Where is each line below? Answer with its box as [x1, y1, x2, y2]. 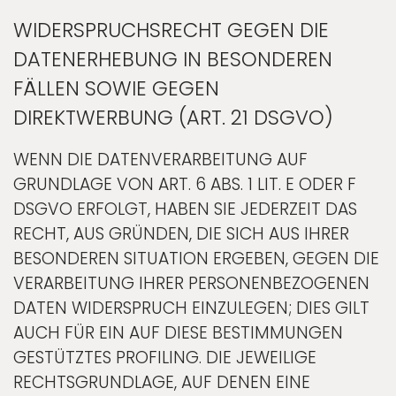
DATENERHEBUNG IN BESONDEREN [13, 44, 332, 73]
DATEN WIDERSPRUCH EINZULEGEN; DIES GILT [13, 295, 369, 320]
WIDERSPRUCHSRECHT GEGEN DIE [13, 15, 329, 44]
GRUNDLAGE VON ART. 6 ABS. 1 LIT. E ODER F [13, 171, 356, 196]
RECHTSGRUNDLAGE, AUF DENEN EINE [13, 369, 310, 394]
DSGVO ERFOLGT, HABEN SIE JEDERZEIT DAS [13, 196, 357, 221]
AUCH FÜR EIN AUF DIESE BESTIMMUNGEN [13, 320, 343, 345]
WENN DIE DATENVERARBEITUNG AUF [13, 147, 308, 171]
